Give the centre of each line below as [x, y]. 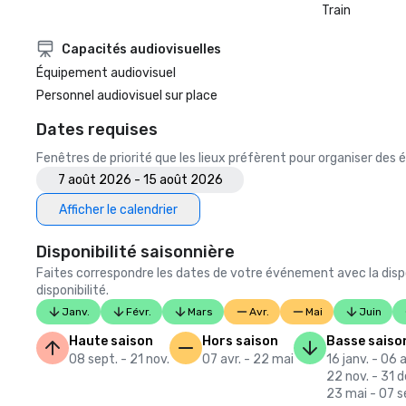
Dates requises [97, 130]
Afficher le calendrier [118, 209]
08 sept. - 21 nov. [119, 359]
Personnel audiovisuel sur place [127, 96]
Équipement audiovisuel [106, 73]
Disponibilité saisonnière [135, 252]
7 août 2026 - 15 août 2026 [140, 180]
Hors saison [240, 341]
